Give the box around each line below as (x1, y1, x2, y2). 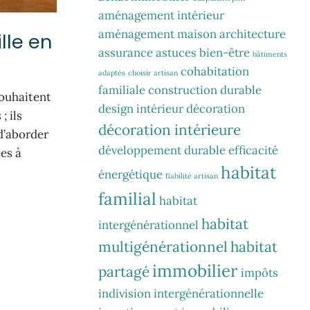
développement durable (98, 142, 226, 158)
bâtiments (253, 48, 287, 59)
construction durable (148, 82, 262, 98)
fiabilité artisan (165, 170, 218, 181)
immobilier (152, 259, 238, 282)
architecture (219, 26, 286, 42)
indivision (98, 285, 151, 301)
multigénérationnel (98, 237, 228, 256)
